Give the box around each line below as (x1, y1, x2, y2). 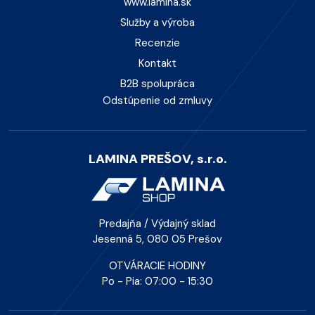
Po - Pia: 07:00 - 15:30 (102, 274, 213, 289)
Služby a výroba (120, 15, 195, 30)
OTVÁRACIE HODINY (109, 259, 206, 274)
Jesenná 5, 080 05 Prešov (93, 232, 222, 247)
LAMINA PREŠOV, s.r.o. (88, 150, 227, 168)
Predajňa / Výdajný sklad (99, 217, 216, 231)
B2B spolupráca (120, 77, 195, 91)
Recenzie (135, 36, 180, 51)
